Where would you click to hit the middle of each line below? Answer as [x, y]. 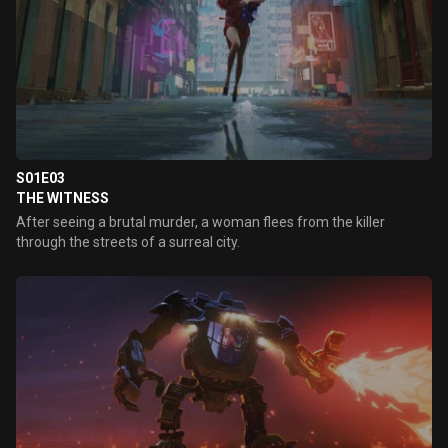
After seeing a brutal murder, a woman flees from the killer [200, 222]
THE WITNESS [62, 198]
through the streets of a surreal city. [128, 242]
